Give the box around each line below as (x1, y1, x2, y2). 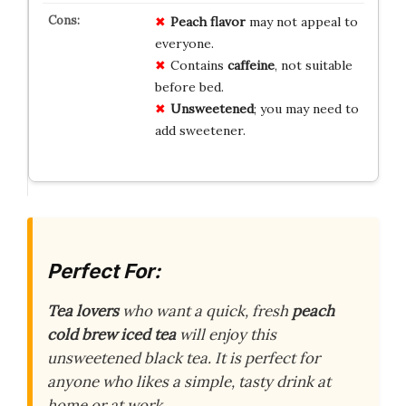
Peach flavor (169, 14, 246, 31)
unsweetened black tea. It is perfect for (47, 347, 320, 368)
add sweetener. (154, 122, 246, 140)
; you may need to (253, 101, 359, 118)
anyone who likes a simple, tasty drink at (47, 371, 331, 391)
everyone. (154, 35, 214, 53)
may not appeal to (245, 14, 358, 31)
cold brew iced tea (47, 324, 176, 344)
